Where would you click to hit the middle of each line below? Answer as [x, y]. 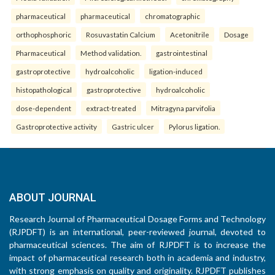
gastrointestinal [182, 52]
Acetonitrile [190, 34]
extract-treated [111, 108]
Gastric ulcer [133, 126]
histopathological [44, 89]
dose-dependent [44, 108]
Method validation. [111, 52]
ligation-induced [176, 71]
